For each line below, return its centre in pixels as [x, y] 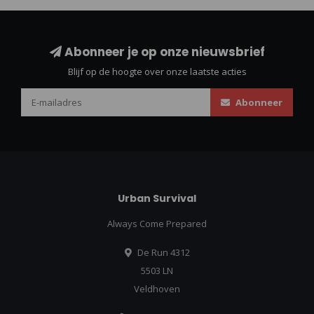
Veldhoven [157, 289]
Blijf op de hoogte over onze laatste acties [157, 72]
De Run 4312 [162, 253]
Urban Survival [157, 199]
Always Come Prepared [157, 224]
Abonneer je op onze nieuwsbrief [163, 52]
